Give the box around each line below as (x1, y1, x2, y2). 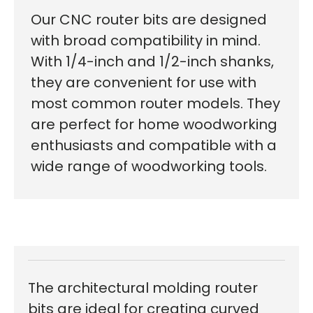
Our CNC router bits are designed (31, 9, 267, 29)
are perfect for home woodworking (31, 114, 277, 134)
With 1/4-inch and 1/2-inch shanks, (31, 51, 274, 71)
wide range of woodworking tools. (31, 156, 267, 176)
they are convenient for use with (31, 72, 256, 92)
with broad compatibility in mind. (31, 30, 261, 50)
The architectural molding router (28, 278, 258, 298)
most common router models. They (31, 93, 280, 113)
